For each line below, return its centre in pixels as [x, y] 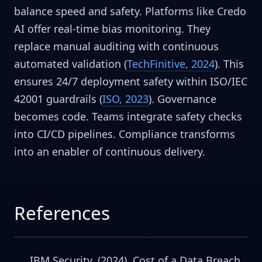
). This [229, 63]
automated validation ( [70, 63]
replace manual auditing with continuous [116, 46]
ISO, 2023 [125, 99]
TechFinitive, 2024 [171, 63]
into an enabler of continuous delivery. [110, 151]
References [62, 212]
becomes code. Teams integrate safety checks [128, 116]
